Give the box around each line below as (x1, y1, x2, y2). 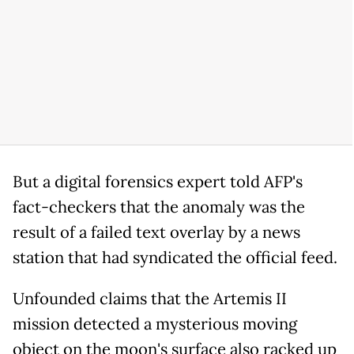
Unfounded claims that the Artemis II (13, 288, 287, 309)
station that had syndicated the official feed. (13, 247, 337, 268)
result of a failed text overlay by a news (13, 221, 300, 243)
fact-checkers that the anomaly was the (13, 196, 305, 217)
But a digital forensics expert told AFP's (13, 171, 303, 192)
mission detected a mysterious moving (13, 313, 297, 334)
